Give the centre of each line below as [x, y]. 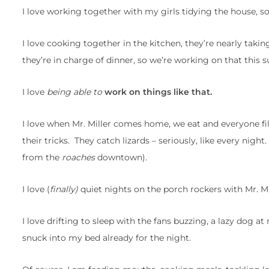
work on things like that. [158, 92]
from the [42, 158]
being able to [74, 92]
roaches [78, 158]
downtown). [121, 158]
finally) [64, 189]
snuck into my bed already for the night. [107, 238]
